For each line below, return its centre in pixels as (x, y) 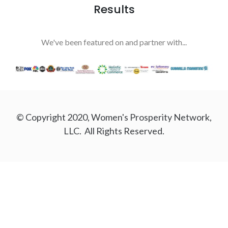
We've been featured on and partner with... (114, 42)
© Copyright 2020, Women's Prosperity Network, (114, 117)
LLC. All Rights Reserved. (114, 131)
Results (114, 10)
